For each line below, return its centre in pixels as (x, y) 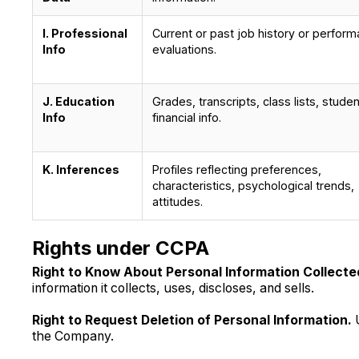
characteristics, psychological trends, (253, 185)
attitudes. (177, 201)
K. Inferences (81, 169)
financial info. (186, 117)
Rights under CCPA (120, 248)
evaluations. (184, 49)
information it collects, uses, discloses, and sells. (173, 288)
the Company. (73, 337)
